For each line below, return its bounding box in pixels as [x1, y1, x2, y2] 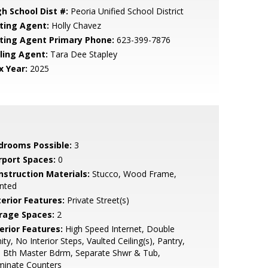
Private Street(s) [64, 194, 129, 206]
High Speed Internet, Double [62, 223, 175, 234]
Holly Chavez [48, 20, 101, 31]
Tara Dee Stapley [47, 48, 117, 60]
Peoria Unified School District [68, 5, 184, 17]
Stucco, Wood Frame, [89, 168, 176, 179]
